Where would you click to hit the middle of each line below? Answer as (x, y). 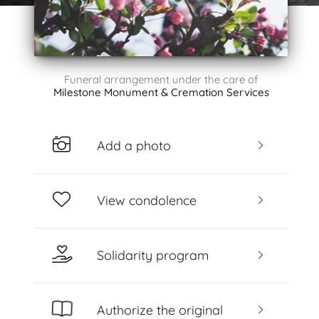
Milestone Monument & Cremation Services (161, 92)
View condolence (146, 200)
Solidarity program (152, 255)
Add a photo (134, 145)
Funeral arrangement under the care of (161, 79)
